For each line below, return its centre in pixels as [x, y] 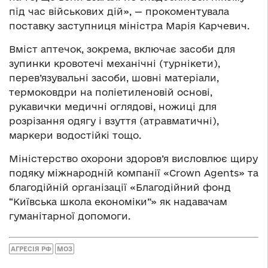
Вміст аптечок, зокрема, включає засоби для [122, 49]
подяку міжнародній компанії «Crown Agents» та [134, 173]
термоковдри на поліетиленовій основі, [111, 92]
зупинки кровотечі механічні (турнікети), [115, 63]
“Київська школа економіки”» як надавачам [118, 201]
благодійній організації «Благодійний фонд [120, 187]
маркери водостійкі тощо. [75, 135]
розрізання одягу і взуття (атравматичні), [114, 121]
